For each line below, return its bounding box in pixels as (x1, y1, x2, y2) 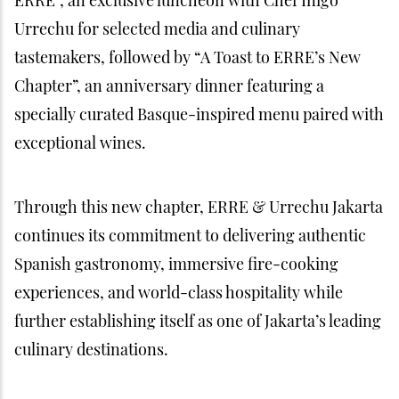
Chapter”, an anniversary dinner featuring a (14, 74, 324, 96)
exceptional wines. (14, 131, 146, 153)
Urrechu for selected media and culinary (14, 17, 300, 39)
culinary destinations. (14, 338, 168, 360)
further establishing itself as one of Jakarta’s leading (14, 309, 381, 331)
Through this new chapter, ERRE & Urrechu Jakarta (14, 195, 383, 217)
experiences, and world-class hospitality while (14, 281, 343, 303)
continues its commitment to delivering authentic (14, 224, 366, 246)
